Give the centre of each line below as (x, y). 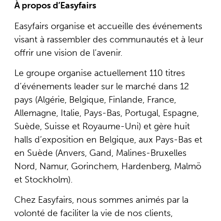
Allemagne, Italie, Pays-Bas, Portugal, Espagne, (106, 113)
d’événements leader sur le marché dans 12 (101, 87)
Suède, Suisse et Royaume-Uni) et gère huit (102, 127)
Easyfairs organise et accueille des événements (108, 26)
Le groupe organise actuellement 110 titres (99, 73)
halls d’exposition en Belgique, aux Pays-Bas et (108, 140)
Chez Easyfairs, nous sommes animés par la (101, 200)
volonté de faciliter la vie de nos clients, (93, 213)
